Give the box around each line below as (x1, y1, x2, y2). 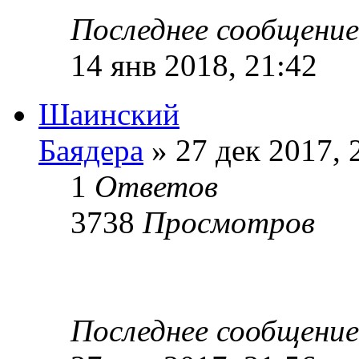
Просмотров (143, 204, 315, 240)
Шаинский (38, 96, 179, 131)
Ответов (95, 168, 218, 204)
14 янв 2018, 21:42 (71, 47, 317, 83)
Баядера (38, 132, 143, 167)
